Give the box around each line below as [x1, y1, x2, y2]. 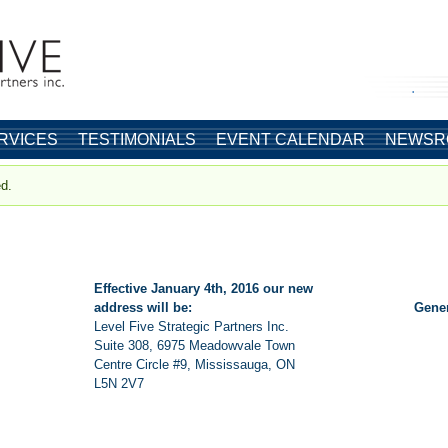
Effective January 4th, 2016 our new [94, 281, 313, 296]
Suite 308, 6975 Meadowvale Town [94, 338, 295, 353]
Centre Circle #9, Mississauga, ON [94, 357, 295, 372]
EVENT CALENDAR [216, 131, 365, 148]
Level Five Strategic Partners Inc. [94, 319, 289, 334]
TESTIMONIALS [78, 131, 196, 148]
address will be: [94, 300, 192, 315]
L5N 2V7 [94, 376, 144, 391]
